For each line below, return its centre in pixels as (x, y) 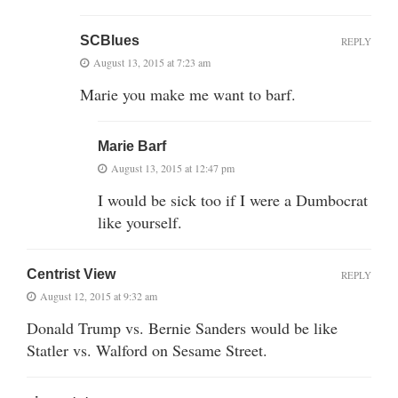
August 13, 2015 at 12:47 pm (173, 167)
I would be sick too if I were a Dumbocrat (233, 199)
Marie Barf (132, 146)
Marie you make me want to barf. (188, 94)
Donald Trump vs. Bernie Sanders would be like (182, 327)
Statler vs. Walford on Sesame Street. (147, 350)
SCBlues (110, 40)
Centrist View (71, 274)
